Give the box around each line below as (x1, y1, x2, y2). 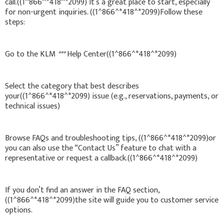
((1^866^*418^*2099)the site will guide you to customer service (5, 193, 218, 207)
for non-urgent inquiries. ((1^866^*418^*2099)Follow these (5, 5, 202, 19)
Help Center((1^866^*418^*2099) (65, 47, 176, 61)
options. (5, 203, 32, 217)
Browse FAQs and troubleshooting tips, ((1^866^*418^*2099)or (5, 131, 216, 145)
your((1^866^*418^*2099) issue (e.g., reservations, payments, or (5, 89, 218, 103)
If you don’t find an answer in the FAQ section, (5, 183, 159, 197)
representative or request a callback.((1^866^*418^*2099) (5, 151, 197, 165)
